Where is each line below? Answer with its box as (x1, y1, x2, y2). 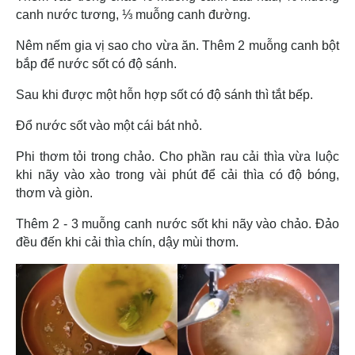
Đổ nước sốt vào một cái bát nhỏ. (16, 118, 205, 132)
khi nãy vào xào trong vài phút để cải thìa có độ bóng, (16, 167, 339, 181)
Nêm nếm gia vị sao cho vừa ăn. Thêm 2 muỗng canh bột (16, 38, 339, 52)
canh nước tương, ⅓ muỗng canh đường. (16, 7, 250, 21)
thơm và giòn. (16, 185, 96, 200)
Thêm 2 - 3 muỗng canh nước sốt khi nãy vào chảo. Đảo (16, 216, 339, 231)
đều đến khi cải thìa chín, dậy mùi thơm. (16, 235, 242, 249)
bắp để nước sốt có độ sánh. (16, 56, 180, 71)
